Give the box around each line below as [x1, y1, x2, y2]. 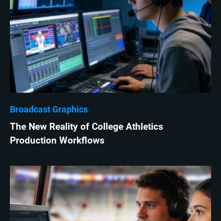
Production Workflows [10, 135, 105, 147]
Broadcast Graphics [10, 104, 88, 115]
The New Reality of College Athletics [10, 121, 163, 133]
